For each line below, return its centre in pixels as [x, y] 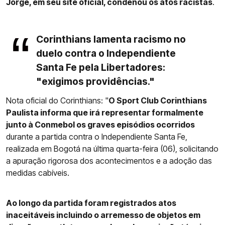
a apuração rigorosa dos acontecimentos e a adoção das [109, 161]
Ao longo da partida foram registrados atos [91, 203]
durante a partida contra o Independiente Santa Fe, [97, 137]
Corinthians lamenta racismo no [111, 39]
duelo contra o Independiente [106, 53]
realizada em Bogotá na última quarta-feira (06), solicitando [112, 149]
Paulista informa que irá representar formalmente [105, 113]
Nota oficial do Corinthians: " [57, 101]
